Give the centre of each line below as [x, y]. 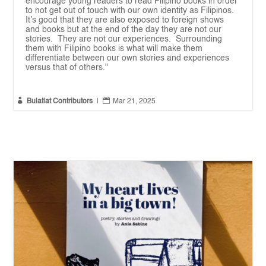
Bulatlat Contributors [60, 102]
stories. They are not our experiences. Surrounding [124, 39]
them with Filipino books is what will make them [114, 49]
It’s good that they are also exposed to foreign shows [125, 20]
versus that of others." [67, 68]
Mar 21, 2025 [134, 102]
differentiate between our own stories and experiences [128, 58]
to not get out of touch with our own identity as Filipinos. [130, 11]
